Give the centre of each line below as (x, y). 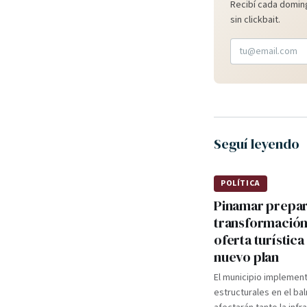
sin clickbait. (255, 20)
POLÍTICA (241, 183)
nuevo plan (247, 257)
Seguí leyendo (257, 144)
